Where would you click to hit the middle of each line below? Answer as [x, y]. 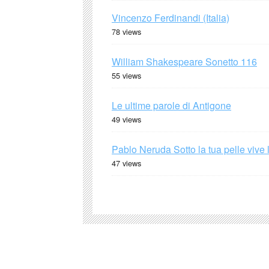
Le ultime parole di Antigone [171, 105]
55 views [126, 75]
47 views [126, 163]
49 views [126, 119]
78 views [126, 31]
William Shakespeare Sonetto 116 [184, 61]
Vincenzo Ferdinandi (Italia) [171, 17]
